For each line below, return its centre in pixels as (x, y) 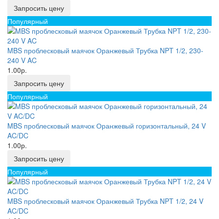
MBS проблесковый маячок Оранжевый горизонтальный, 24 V (107, 126)
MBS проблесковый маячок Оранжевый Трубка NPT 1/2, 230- (105, 50)
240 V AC (22, 60)
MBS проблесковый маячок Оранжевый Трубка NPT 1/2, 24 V (105, 201)
